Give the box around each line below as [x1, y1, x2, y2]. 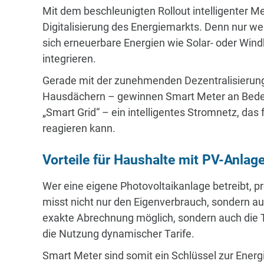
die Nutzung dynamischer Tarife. [42, 227, 194, 240]
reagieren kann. [42, 121, 115, 134]
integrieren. [42, 52, 96, 65]
